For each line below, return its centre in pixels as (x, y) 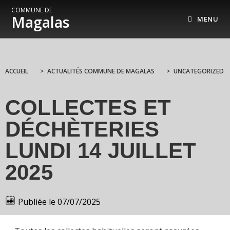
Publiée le (37, 202)
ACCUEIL (17, 71)
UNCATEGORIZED (199, 71)
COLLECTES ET (88, 108)
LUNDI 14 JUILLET (101, 151)
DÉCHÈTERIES (82, 129)
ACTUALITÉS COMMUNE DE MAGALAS (101, 71)
